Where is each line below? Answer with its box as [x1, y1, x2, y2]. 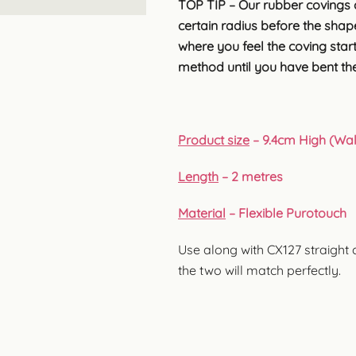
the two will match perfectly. [178, 261, 341, 278]
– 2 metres [219, 168, 283, 184]
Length [178, 168, 219, 184]
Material [178, 204, 226, 221]
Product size [178, 131, 250, 148]
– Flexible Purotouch [226, 204, 346, 221]
